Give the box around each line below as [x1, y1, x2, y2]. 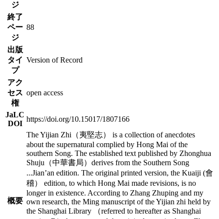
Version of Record [26, 55, 83, 64]
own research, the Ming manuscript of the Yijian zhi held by [26, 197, 211, 206]
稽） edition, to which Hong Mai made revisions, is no [26, 178, 196, 187]
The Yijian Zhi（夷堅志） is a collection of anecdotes [26, 130, 195, 139]
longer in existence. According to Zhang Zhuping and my [26, 188, 203, 197]
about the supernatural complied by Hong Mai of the [26, 140, 188, 149]
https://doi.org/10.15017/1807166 [26, 114, 130, 123]
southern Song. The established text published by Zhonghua [26, 149, 211, 157]
